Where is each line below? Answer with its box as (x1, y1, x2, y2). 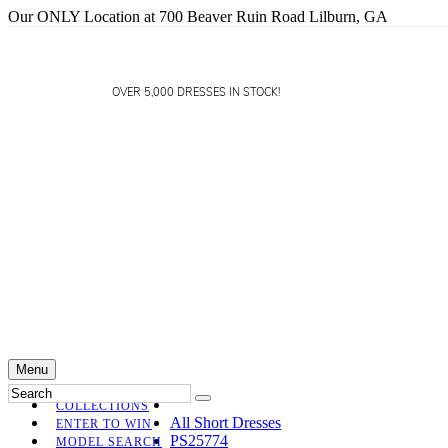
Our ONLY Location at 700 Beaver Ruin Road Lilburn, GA (8, 8, 388, 25)
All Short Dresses (170, 414, 281, 431)
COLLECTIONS (56, 399, 149, 413)
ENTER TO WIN (56, 417, 152, 431)
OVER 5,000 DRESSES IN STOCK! (112, 85, 280, 100)
